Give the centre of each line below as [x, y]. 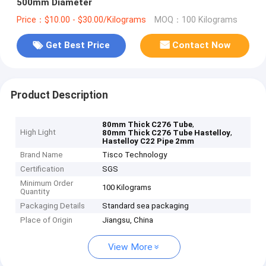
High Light [38, 132]
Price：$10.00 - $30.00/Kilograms [81, 20]
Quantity [35, 192]
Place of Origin [47, 220]
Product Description [59, 95]
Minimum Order [47, 183]
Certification [42, 169]
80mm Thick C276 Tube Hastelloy [167, 133]
